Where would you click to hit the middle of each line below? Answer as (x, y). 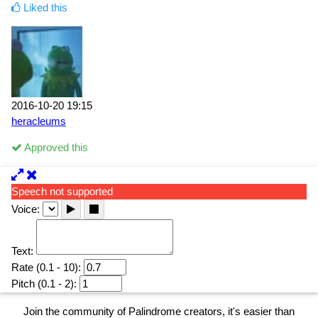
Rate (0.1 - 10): (46, 267)
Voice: (26, 209)
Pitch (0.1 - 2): (44, 284)
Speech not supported (62, 191)
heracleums (39, 121)
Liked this (44, 7)
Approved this (55, 147)
